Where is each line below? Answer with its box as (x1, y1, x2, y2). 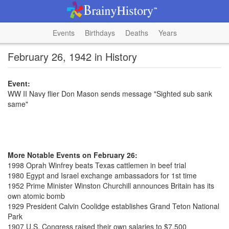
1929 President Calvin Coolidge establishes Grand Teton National (8, 201, 219, 211)
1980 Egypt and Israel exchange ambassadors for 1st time (8, 170, 197, 180)
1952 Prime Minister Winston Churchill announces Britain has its (8, 180, 214, 191)
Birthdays (84, 28, 115, 38)
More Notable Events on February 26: (8, 150, 138, 160)
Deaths (125, 28, 148, 38)
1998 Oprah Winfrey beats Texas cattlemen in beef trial (8, 160, 186, 170)
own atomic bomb (8, 191, 65, 201)
